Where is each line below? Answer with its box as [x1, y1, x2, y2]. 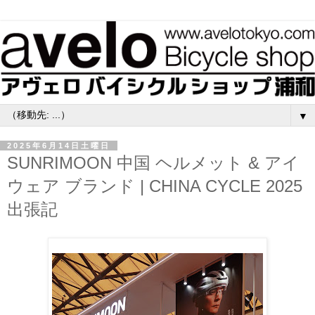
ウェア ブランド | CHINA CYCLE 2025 [7, 176, 302, 196]
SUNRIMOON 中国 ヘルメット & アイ [7, 153, 300, 173]
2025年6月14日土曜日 [7, 141, 110, 150]
